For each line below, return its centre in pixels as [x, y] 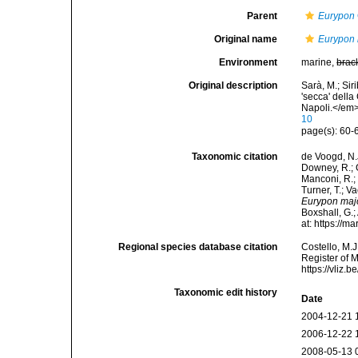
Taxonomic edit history [226, 292]
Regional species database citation [198, 247]
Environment [249, 62]
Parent [263, 16]
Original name [246, 39]
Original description [233, 86]
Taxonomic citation [235, 157]
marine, [319, 62]
